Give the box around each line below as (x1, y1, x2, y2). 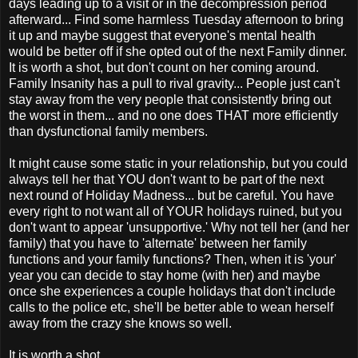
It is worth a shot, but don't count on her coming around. (9, 61, 319, 75)
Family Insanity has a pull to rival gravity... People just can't (9, 77, 340, 91)
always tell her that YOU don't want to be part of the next (9, 173, 324, 187)
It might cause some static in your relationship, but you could (9, 157, 348, 171)
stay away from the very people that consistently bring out (9, 93, 331, 107)
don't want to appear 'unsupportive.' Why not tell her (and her (9, 221, 349, 235)
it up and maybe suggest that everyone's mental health (9, 29, 316, 43)
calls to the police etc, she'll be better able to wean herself (9, 300, 333, 315)
